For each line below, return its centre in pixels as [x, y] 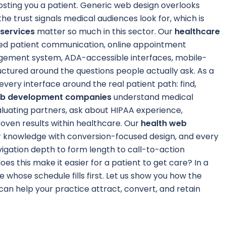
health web [164, 123]
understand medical [153, 97]
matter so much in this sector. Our [105, 31]
